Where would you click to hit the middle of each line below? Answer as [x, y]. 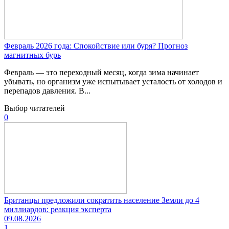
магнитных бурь [32, 55]
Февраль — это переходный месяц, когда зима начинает [101, 73]
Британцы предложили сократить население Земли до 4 [102, 200]
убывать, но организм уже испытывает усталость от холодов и [113, 82]
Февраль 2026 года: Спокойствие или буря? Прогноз [96, 46]
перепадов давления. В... [47, 91]
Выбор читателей [35, 108]
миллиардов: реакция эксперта [58, 210]
